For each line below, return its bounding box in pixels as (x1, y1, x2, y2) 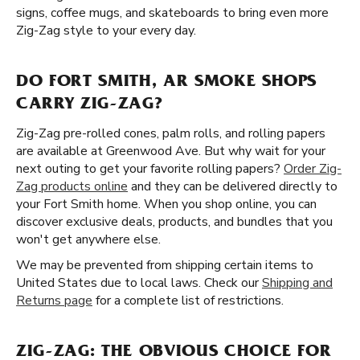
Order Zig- (284, 160, 342, 178)
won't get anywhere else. (16, 231, 161, 248)
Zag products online (16, 178, 128, 195)
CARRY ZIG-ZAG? (16, 96, 163, 114)
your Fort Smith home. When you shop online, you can (16, 195, 317, 213)
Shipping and (262, 274, 333, 292)
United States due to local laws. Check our (16, 274, 262, 292)
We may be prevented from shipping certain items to (16, 256, 313, 274)
